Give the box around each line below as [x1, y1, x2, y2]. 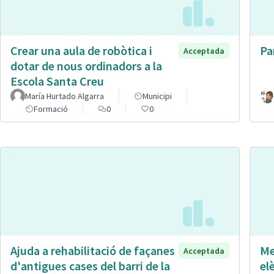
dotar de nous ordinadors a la [10, 58, 162, 74]
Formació [34, 103, 68, 115]
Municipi [143, 91, 172, 102]
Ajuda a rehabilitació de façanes [10, 242, 175, 258]
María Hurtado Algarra [25, 91, 104, 102]
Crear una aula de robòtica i [10, 43, 152, 59]
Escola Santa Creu [10, 73, 104, 89]
